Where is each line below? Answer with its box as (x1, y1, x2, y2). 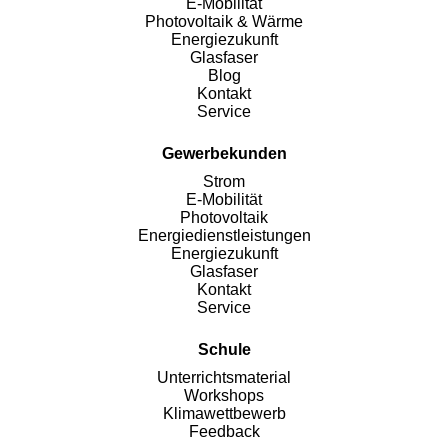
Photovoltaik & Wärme (145, 13, 303, 31)
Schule (197, 341, 251, 359)
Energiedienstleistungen (137, 227, 311, 245)
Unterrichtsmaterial (157, 369, 291, 387)
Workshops (184, 387, 264, 405)
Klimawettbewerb (162, 405, 286, 423)
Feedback (188, 423, 260, 441)
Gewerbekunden (161, 145, 287, 163)
